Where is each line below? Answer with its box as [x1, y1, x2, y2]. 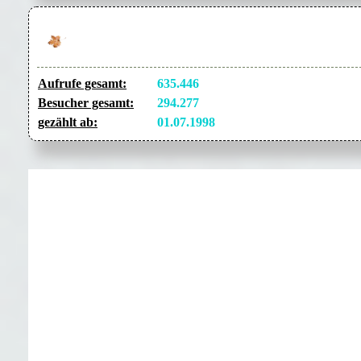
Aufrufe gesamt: [38, 77, 127, 91]
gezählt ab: [38, 115, 98, 130]
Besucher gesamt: [38, 96, 134, 110]
